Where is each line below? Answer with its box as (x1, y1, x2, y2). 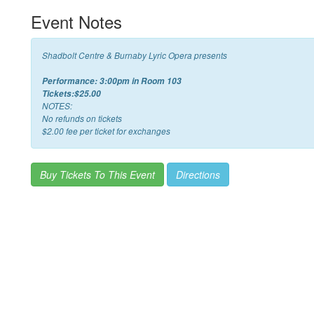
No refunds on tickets (42, 113, 122, 124)
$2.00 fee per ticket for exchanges (42, 125, 170, 137)
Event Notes (31, 9, 122, 34)
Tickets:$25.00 (42, 88, 101, 100)
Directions (176, 168, 220, 182)
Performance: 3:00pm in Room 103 (42, 75, 182, 87)
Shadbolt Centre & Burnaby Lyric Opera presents (42, 50, 227, 61)
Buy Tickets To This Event (40, 168, 155, 182)
